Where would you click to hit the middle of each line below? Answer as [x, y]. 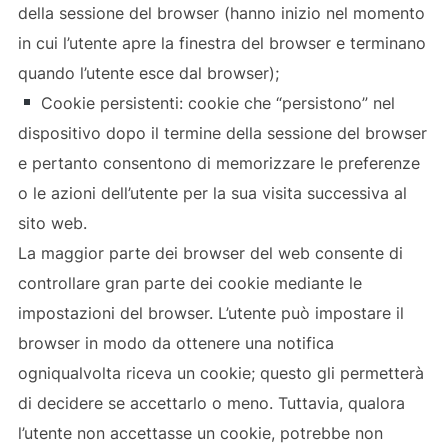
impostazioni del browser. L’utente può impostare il [210, 312]
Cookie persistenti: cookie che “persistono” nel [216, 102]
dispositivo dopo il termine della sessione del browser [222, 132]
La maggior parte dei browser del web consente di [210, 252]
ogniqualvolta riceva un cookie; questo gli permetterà [220, 372]
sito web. [52, 222]
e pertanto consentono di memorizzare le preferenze [218, 162]
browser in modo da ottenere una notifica [175, 342]
